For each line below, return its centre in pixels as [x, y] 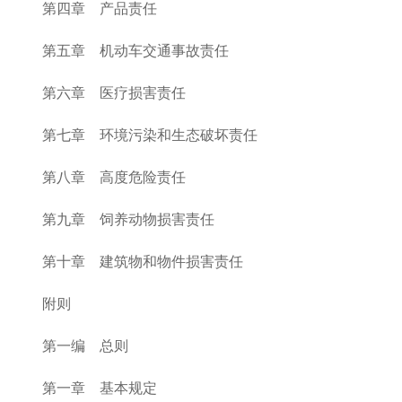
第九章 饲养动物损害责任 [128, 219]
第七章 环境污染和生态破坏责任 [150, 135]
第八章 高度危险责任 [114, 177]
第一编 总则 [85, 346]
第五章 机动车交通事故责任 [135, 51]
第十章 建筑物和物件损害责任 [143, 262]
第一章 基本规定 [100, 388]
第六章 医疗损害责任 [114, 93]
